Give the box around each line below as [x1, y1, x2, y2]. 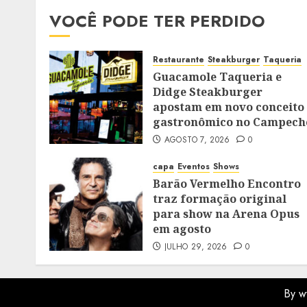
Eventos [177, 160, 210, 173]
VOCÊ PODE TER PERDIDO [49, 9, 265, 33]
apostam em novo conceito [153, 99, 304, 114]
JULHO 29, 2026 [164, 241, 228, 253]
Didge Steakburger [153, 84, 262, 99]
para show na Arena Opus [153, 206, 299, 221]
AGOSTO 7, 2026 [164, 134, 230, 146]
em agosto [153, 221, 211, 236]
